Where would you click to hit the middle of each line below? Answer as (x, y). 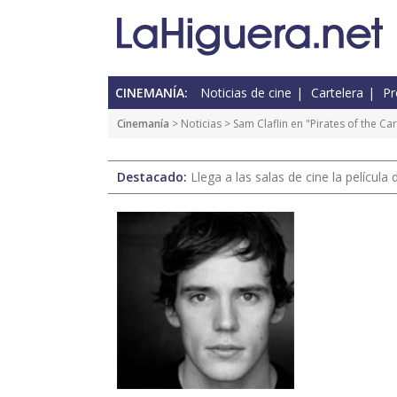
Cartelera (337, 93)
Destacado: (154, 177)
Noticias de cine (246, 93)
